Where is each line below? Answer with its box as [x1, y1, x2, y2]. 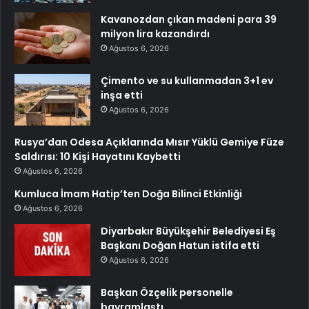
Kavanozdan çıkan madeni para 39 [101, 12, 277, 27]
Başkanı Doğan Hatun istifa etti [101, 239, 259, 253]
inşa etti [101, 88, 143, 103]
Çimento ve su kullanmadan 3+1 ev [101, 74, 273, 88]
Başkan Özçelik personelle [101, 286, 233, 300]
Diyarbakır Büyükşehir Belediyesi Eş [101, 224, 276, 239]
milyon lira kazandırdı [101, 27, 210, 41]
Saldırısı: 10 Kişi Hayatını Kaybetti [14, 150, 181, 164]
